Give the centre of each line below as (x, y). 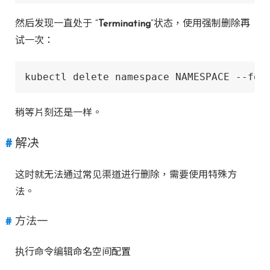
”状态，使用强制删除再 (200, 24)
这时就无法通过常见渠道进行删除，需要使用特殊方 (126, 175)
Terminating (124, 24)
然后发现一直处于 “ (57, 24)
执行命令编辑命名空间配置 (73, 253)
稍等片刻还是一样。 (58, 113)
